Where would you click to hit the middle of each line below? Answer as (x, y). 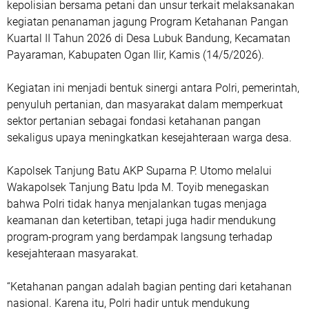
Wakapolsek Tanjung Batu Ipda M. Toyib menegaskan (138, 187)
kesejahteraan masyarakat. (73, 253)
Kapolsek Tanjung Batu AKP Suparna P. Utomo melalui (139, 171)
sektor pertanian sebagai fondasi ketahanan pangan (134, 121)
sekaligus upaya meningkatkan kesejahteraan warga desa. (149, 138)
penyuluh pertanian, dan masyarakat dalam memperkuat (145, 104)
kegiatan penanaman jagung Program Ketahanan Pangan (148, 22)
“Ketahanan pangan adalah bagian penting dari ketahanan (149, 287)
